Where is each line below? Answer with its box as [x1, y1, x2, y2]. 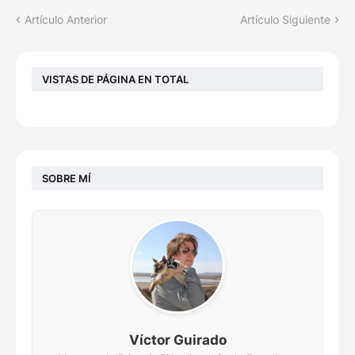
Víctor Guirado [128, 332, 227, 348]
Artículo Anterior [25, 13, 107, 26]
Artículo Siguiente [240, 13, 330, 26]
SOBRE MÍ [42, 171, 91, 185]
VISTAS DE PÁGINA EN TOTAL [42, 72, 189, 86]
